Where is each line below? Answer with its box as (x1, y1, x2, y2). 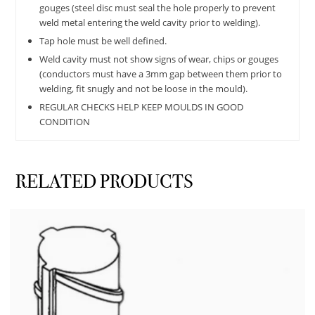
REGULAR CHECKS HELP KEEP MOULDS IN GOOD (39, 100, 243, 113)
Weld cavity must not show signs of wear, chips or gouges (39, 52, 278, 65)
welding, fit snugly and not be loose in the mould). (39, 82, 247, 95)
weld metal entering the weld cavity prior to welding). (39, 15, 260, 29)
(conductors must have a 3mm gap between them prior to (39, 67, 282, 80)
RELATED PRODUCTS (15, 169, 193, 193)
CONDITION (39, 115, 90, 128)
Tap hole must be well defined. (39, 34, 167, 47)
